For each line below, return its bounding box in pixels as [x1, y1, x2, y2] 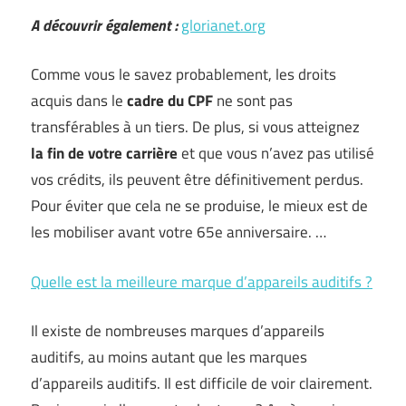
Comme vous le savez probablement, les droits [31, 63, 336, 87]
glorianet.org [181, 13, 266, 37]
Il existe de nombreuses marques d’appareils [31, 319, 324, 343]
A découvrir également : [31, 13, 178, 37]
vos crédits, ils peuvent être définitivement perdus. [31, 168, 363, 192]
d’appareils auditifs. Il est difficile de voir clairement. [31, 372, 372, 396]
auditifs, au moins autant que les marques [31, 345, 307, 370]
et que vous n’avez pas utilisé [178, 141, 374, 166]
